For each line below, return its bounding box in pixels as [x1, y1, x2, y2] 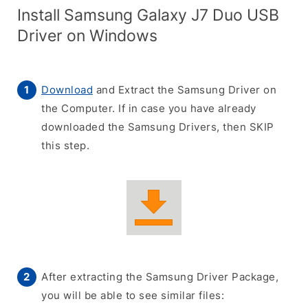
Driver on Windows [17, 26, 157, 45]
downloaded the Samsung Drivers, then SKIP [41, 120, 274, 133]
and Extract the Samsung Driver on [93, 83, 276, 96]
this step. [41, 139, 89, 152]
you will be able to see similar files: [41, 289, 224, 302]
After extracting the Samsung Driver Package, [41, 270, 278, 283]
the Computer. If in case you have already [41, 102, 256, 115]
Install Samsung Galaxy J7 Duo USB [17, 5, 279, 24]
